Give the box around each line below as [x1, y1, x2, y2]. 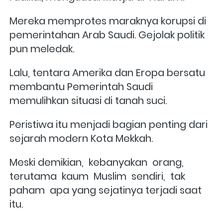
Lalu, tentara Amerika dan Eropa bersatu [9, 65, 205, 80]
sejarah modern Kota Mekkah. [9, 131, 155, 145]
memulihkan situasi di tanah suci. [9, 93, 167, 108]
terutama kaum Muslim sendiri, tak [9, 169, 185, 183]
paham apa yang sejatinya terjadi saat [9, 183, 202, 197]
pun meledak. [9, 41, 77, 56]
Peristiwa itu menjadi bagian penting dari [9, 117, 208, 131]
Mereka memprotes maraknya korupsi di [9, 13, 206, 28]
